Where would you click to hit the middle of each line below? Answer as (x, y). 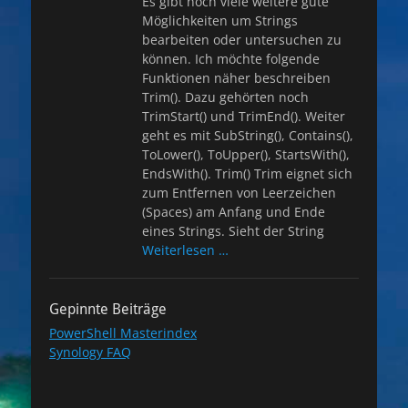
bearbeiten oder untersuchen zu (242, 40)
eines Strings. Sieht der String (233, 231)
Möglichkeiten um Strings (220, 20)
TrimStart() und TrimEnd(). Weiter (244, 116)
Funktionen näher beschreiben (236, 78)
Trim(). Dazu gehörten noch (225, 97)
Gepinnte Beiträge (108, 309)
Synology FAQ (90, 352)
